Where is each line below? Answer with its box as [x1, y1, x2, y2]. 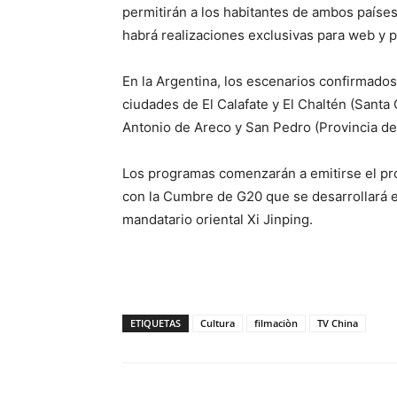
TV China [317, 316, 358, 330]
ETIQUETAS [130, 316, 181, 330]
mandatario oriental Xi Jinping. [122, 211, 313, 228]
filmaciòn [254, 316, 298, 330]
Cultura [200, 316, 235, 330]
